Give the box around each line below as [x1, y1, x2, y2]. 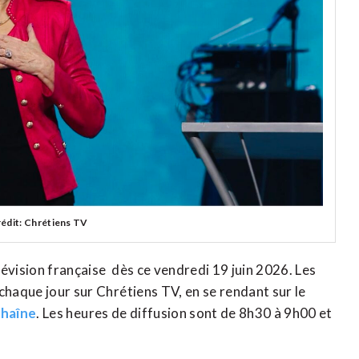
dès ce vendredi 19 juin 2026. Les [106, 260, 317, 278]
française [47, 260, 107, 278]
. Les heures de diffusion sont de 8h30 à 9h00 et [36, 304, 333, 321]
